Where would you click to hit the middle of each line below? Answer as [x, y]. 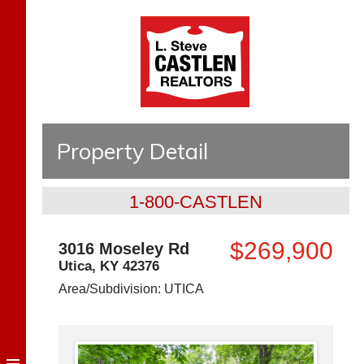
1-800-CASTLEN [196, 202]
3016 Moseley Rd [124, 249]
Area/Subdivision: [111, 289]
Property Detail [132, 151]
